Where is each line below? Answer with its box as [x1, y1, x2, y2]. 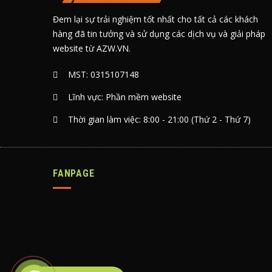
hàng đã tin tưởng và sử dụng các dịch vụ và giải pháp [53, 27, 265, 39]
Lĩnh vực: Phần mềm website [68, 90, 182, 103]
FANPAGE [53, 167, 95, 179]
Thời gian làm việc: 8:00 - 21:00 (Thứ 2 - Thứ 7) [68, 113, 251, 125]
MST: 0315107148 [68, 68, 139, 80]
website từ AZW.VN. [53, 42, 131, 54]
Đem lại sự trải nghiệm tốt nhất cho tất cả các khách [53, 13, 258, 25]
